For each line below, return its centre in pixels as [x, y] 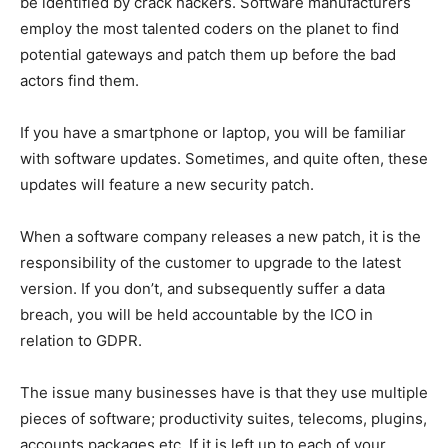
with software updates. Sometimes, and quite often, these [224, 159]
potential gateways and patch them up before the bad [208, 55]
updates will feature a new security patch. [167, 185]
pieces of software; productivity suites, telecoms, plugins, [223, 419]
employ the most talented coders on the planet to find [209, 29]
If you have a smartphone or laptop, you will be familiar [213, 133]
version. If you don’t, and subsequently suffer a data [202, 289]
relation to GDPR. [81, 341]
